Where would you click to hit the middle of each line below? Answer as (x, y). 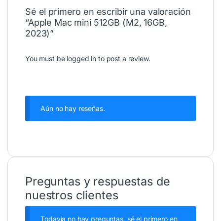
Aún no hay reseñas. (73, 109)
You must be (46, 59)
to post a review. (123, 59)
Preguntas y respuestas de (98, 181)
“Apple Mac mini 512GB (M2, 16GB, (96, 23)
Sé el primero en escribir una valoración (108, 12)
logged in (82, 59)
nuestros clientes (72, 195)
